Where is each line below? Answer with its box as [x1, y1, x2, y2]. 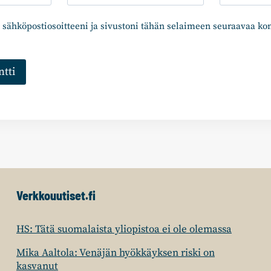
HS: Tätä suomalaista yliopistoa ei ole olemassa [16, 223, 232, 236]
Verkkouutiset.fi [16, 188, 96, 203]
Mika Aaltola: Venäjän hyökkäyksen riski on [16, 246, 215, 260]
